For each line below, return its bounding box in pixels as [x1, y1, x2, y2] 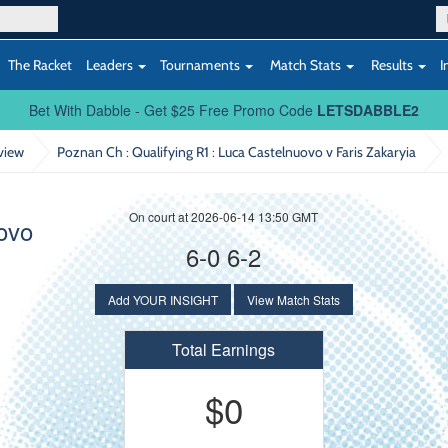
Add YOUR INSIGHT [107, 291, 218, 308]
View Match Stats [246, 291, 340, 308]
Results [368, 56, 416, 73]
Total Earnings [172, 338, 276, 361]
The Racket [8, 56, 72, 73]
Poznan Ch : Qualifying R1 [56, 143, 212, 160]
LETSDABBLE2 [317, 100, 419, 120]
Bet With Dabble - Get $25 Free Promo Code [29, 100, 317, 120]
